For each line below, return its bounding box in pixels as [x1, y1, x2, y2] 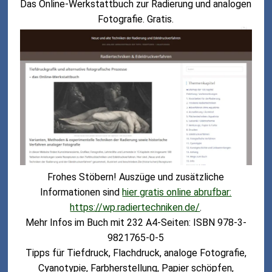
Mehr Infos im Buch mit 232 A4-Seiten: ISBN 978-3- [25, 216, 246, 228]
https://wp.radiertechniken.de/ [70, 201, 200, 213]
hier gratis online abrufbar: [122, 186, 232, 198]
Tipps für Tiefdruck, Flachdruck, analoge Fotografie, [25, 246, 246, 259]
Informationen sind [40, 186, 123, 198]
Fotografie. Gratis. [98, 13, 174, 25]
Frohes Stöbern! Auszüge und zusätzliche [47, 171, 225, 183]
